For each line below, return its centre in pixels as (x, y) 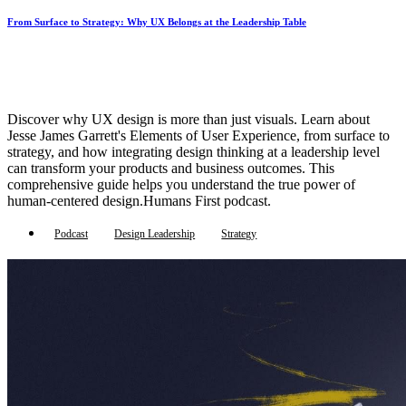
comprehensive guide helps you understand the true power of (181, 185)
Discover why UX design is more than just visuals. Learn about (188, 120)
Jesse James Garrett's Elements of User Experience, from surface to (198, 136)
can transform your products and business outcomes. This (171, 169)
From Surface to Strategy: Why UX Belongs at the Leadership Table (157, 22)
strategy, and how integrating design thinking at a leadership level (193, 152)
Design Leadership (155, 234)
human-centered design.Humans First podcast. (139, 201)
